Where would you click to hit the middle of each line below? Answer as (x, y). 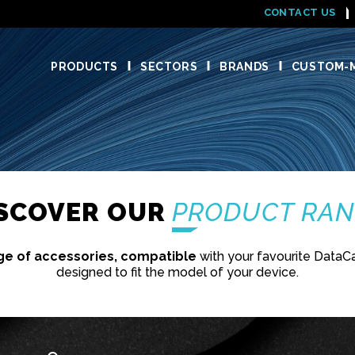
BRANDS (244, 67)
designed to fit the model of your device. (177, 272)
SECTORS (169, 67)
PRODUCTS (84, 67)
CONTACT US (300, 13)
